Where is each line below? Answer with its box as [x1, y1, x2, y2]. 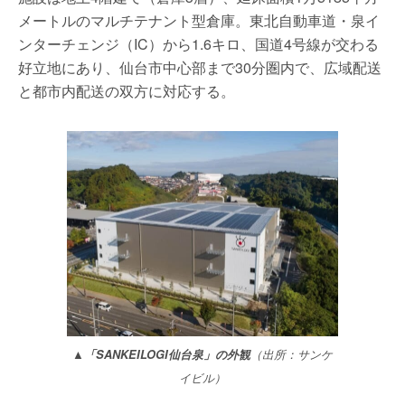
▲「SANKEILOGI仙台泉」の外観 [72, 346, 250, 363]
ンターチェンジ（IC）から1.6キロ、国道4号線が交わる [18, 33, 379, 54]
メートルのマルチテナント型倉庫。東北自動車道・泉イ [18, 10, 380, 31]
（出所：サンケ [250, 346, 333, 363]
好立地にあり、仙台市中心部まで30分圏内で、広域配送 [18, 57, 381, 78]
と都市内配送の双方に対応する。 [18, 80, 235, 101]
